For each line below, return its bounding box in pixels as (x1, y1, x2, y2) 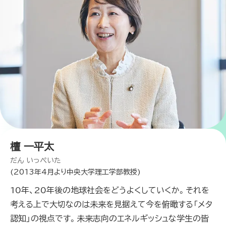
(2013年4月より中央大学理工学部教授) (10, 168, 141, 176)
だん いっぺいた (10, 157, 61, 164)
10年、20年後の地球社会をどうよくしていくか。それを (10, 186, 209, 195)
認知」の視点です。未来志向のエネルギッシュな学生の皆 (10, 214, 209, 223)
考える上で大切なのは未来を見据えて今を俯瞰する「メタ (10, 200, 212, 209)
